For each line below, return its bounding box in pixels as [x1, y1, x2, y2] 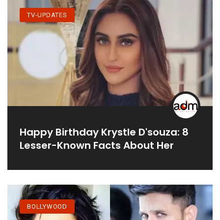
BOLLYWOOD [27, 202, 68, 210]
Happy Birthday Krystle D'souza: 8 [20, 125, 189, 139]
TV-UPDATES [27, 11, 67, 19]
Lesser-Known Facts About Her [20, 138, 174, 152]
